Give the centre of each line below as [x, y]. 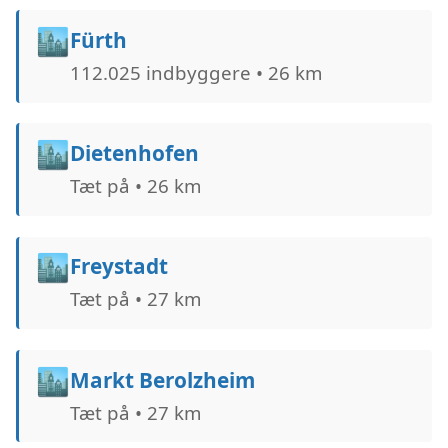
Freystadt [118, 266]
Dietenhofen [134, 152]
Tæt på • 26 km [135, 186]
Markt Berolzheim [162, 379]
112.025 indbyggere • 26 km [195, 72]
